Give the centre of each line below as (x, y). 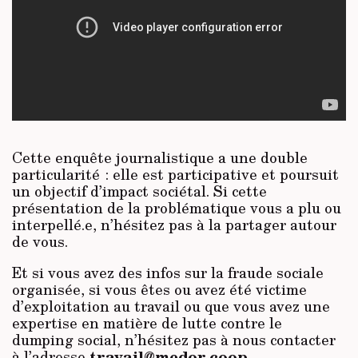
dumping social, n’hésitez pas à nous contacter (174, 340)
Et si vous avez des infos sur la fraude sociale (168, 273)
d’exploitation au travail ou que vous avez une (171, 306)
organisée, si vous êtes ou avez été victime (159, 290)
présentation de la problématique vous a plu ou (177, 208)
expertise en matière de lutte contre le (147, 323)
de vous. (40, 242)
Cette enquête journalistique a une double (160, 158)
